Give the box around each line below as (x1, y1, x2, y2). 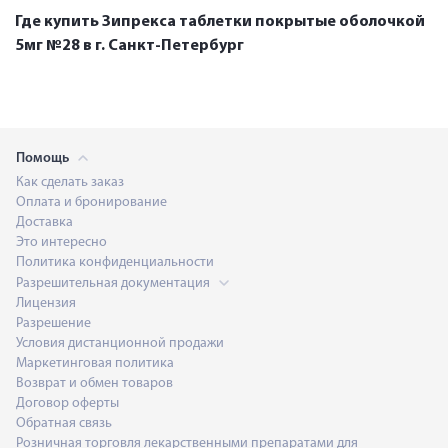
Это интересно (16, 234, 107, 250)
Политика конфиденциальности (16, 254, 214, 270)
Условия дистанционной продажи (16, 335, 224, 351)
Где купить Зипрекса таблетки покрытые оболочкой (15, 13, 425, 30)
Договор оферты (16, 395, 119, 411)
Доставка (16, 214, 73, 230)
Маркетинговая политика (16, 355, 174, 371)
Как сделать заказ (16, 174, 124, 190)
